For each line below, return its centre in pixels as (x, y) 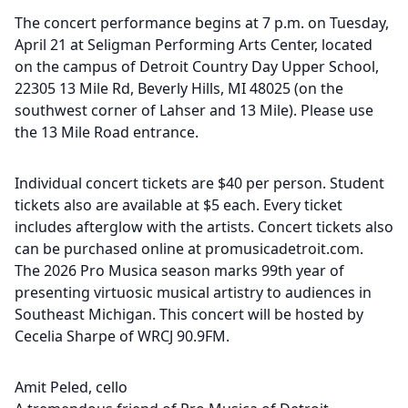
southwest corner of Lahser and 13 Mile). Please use (194, 110)
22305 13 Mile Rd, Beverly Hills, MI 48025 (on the (179, 88)
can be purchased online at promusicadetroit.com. (189, 249)
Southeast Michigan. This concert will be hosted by (189, 314)
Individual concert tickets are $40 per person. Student (199, 183)
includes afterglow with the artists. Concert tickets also (204, 227)
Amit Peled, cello (71, 387)
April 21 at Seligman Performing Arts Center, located (194, 45)
